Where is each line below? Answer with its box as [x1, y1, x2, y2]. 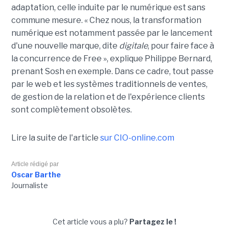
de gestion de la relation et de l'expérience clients [11, 92, 205, 102]
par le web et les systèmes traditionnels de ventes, [11, 79, 208, 89]
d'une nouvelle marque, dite [11, 41, 119, 51]
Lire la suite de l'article [11, 133, 100, 143]
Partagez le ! [129, 217, 176, 226]
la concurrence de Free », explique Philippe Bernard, [11, 54, 212, 64]
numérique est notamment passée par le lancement [11, 28, 213, 38]
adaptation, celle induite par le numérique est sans [11, 3, 205, 13]
